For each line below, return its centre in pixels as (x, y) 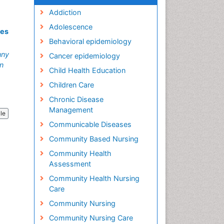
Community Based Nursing (93, 139)
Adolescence (70, 27)
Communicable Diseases (90, 124)
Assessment (70, 164)
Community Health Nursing (94, 178)
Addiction (65, 12)
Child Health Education (87, 70)
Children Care (71, 85)
